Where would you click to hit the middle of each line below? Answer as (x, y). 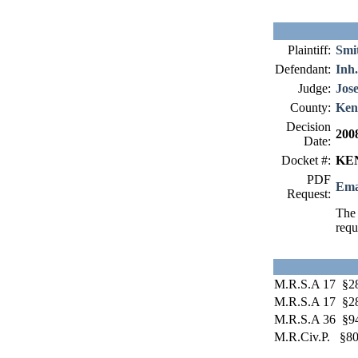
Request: (309, 194)
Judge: (314, 88)
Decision (308, 127)
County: (310, 107)
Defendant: (303, 69)
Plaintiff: (309, 50)
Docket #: (306, 160)
